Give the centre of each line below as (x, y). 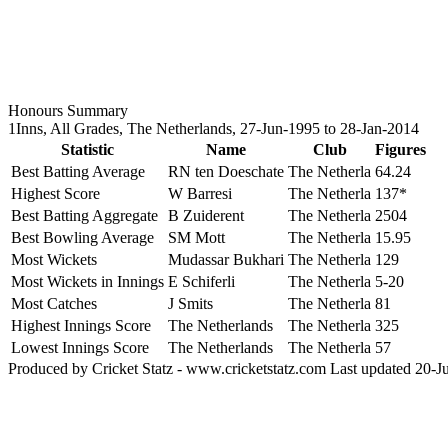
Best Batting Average (78, 171)
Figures (400, 149)
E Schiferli (201, 281)
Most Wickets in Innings (87, 281)
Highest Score (55, 193)
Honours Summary (68, 110)
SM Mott (196, 237)
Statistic (87, 149)
